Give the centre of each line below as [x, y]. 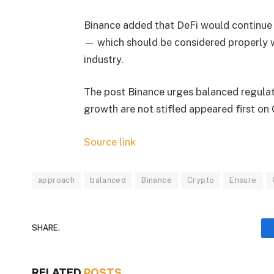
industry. [103, 59]
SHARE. [46, 228]
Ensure [243, 180]
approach [57, 180]
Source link [109, 142]
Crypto [201, 180]
